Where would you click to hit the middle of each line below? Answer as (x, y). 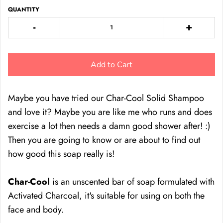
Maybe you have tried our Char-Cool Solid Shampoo (106, 98)
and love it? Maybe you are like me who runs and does (110, 112)
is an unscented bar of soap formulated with (132, 181)
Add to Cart (111, 64)
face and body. (36, 209)
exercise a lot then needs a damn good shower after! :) (109, 126)
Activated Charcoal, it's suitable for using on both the (106, 195)
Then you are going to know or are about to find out (104, 140)
